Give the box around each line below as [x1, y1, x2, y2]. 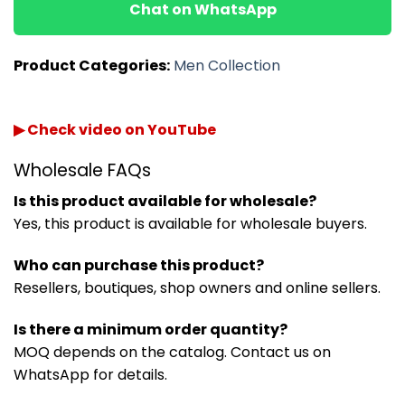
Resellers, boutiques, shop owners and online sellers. [14, 278, 381, 299]
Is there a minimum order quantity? [14, 319, 287, 341]
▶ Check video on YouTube [14, 119, 216, 141]
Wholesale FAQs [14, 157, 151, 183]
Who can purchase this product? [14, 255, 264, 277]
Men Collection [174, 55, 280, 77]
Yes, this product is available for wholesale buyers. [14, 213, 367, 235]
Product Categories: [14, 55, 170, 77]
